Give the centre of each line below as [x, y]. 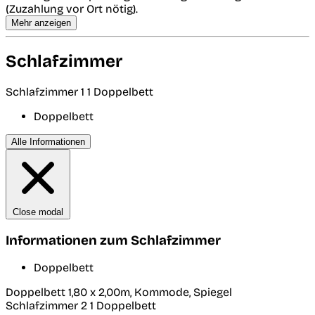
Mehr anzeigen [41, 23]
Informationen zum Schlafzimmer [113, 240]
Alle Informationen [48, 142]
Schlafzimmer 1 [46, 92]
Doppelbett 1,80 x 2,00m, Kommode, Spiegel [119, 292]
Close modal [38, 212]
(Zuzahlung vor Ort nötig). [72, 9]
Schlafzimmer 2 [48, 306]
